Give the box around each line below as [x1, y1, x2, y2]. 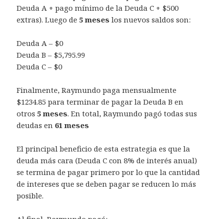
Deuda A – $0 [17, 38, 64, 48]
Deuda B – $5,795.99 [17, 50, 86, 60]
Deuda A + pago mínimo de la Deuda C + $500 [17, 3, 179, 13]
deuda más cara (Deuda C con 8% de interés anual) [17, 155, 197, 166]
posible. [17, 191, 44, 201]
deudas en [17, 120, 55, 131]
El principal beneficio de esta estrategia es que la [17, 144, 191, 154]
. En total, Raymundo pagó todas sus [67, 109, 197, 119]
